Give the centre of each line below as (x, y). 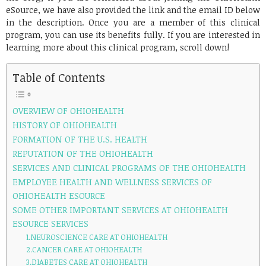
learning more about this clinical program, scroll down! (118, 47)
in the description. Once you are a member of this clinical (133, 22)
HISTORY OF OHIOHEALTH (65, 125)
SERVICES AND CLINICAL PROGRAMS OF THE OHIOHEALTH (129, 168)
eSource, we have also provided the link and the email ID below (133, 9)
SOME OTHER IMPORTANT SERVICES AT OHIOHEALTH (120, 210)
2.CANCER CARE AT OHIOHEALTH (84, 250)
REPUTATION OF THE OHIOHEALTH (83, 153)
